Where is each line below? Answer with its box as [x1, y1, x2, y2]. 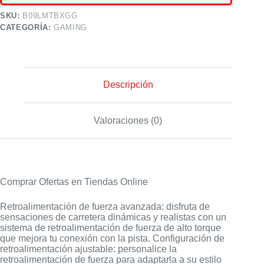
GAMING [54, 22, 88, 32]
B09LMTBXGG [22, 11, 78, 20]
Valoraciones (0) [94, 115, 163, 126]
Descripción [103, 80, 153, 90]
